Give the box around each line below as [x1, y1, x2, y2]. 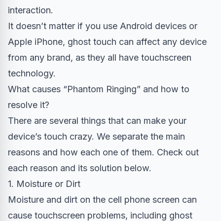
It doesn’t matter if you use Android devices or [8, 21, 197, 32]
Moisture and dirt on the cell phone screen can [8, 194, 197, 205]
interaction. [8, 5, 53, 16]
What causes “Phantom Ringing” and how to [8, 84, 189, 95]
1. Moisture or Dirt [8, 179, 80, 189]
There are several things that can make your [8, 115, 186, 126]
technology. [8, 68, 56, 79]
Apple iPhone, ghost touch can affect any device [8, 37, 207, 47]
